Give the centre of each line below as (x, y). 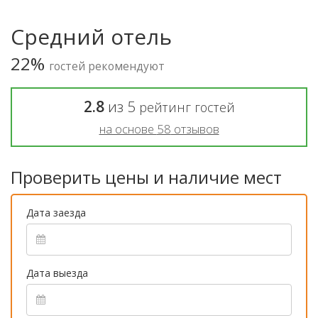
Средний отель (91, 36)
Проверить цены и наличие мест (146, 177)
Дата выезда (57, 273)
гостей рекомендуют (107, 66)
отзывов (195, 128)
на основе (128, 128)
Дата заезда (56, 212)
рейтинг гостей (187, 107)
